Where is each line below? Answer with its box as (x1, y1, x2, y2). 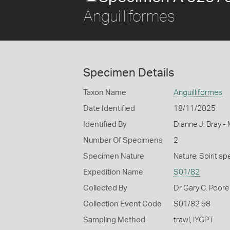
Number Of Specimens (83, 137, 163, 144)
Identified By (83, 121, 127, 128)
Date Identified (83, 105, 135, 112)
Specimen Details (83, 67, 174, 79)
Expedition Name (83, 168, 143, 176)
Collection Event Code (83, 200, 162, 208)
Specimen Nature (83, 152, 144, 160)
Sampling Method (83, 216, 145, 224)
